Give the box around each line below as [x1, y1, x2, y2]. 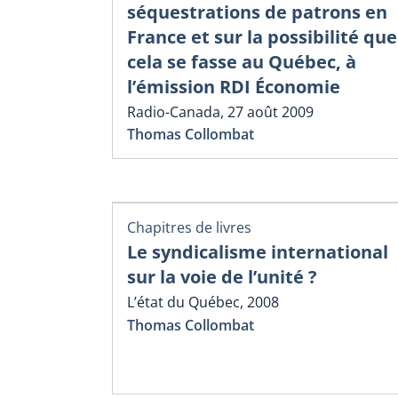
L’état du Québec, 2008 [127, 292, 279, 313]
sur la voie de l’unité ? [127, 265, 317, 290]
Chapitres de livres [127, 217, 251, 237]
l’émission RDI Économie [127, 74, 340, 99]
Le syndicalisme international [127, 240, 388, 265]
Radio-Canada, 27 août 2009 [127, 101, 314, 122]
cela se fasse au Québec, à [127, 49, 356, 74]
